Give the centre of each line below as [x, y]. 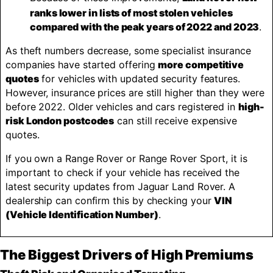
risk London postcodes [60, 121]
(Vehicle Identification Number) [82, 214]
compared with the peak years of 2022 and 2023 [145, 27]
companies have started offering [82, 65]
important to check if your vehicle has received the [122, 172]
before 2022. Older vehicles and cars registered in [122, 107]
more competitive [201, 65]
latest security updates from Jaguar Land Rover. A [121, 186]
